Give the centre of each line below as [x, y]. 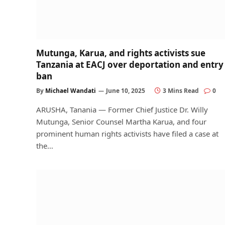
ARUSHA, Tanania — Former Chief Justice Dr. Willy [122, 109]
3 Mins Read [181, 91]
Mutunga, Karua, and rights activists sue [121, 53]
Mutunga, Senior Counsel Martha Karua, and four [121, 122]
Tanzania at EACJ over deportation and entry [130, 65]
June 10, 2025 [126, 91]
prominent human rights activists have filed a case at [127, 134]
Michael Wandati [71, 91]
